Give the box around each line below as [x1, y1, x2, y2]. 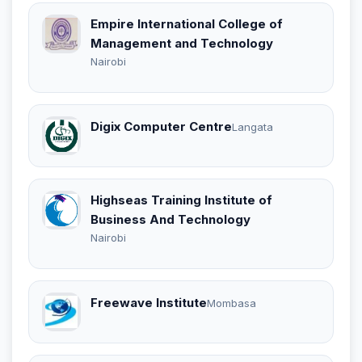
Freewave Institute [90, 295, 207, 311]
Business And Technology [90, 211, 250, 227]
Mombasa [207, 297, 256, 310]
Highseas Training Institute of [90, 192, 272, 208]
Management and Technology [90, 35, 273, 51]
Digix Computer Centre [90, 119, 232, 135]
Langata [232, 120, 273, 134]
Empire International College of [90, 15, 283, 32]
